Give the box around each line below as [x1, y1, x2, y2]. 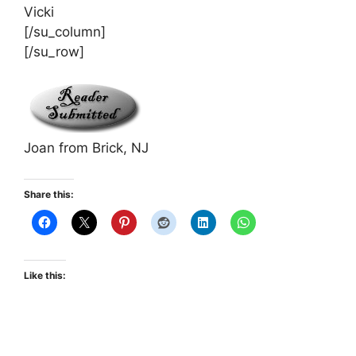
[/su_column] [24, 23, 106, 40]
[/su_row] [24, 43, 84, 60]
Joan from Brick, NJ [24, 140, 149, 157]
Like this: [24, 269, 66, 281]
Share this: [24, 188, 74, 200]
